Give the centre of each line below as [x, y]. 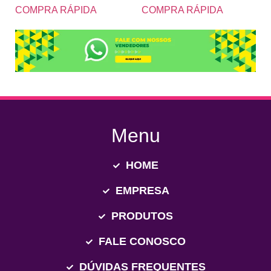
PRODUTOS [142, 216]
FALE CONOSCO [142, 242]
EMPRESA [142, 191]
